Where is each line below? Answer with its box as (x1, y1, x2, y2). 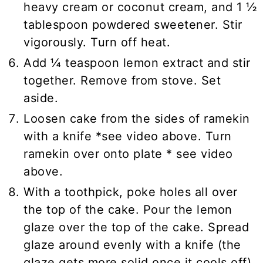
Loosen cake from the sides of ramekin (23, 111, 250, 126)
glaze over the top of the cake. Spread (23, 220, 249, 234)
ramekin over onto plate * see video (23, 146, 233, 161)
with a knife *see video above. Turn (23, 129, 232, 143)
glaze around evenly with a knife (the (23, 237, 241, 252)
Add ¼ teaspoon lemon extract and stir (23, 55, 251, 70)
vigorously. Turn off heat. (23, 35, 171, 49)
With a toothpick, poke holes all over (23, 184, 238, 199)
